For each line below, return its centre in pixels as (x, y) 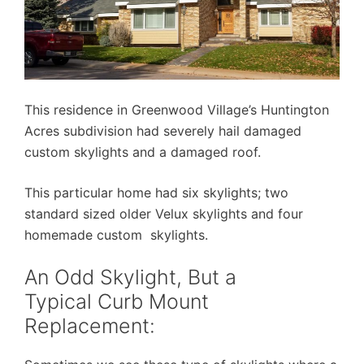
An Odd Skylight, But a (130, 277)
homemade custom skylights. (116, 235)
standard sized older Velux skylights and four (164, 214)
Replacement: (90, 326)
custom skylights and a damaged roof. (143, 152)
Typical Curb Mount (117, 301)
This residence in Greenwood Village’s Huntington (177, 110)
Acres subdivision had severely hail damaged (163, 131)
